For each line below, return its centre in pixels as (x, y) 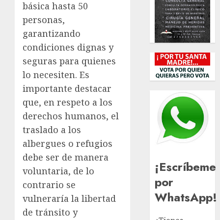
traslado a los (52, 129)
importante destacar (67, 88)
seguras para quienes (69, 61)
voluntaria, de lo (58, 171)
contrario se (49, 184)
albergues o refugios (68, 143)
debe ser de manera (66, 157)
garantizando (52, 33)
